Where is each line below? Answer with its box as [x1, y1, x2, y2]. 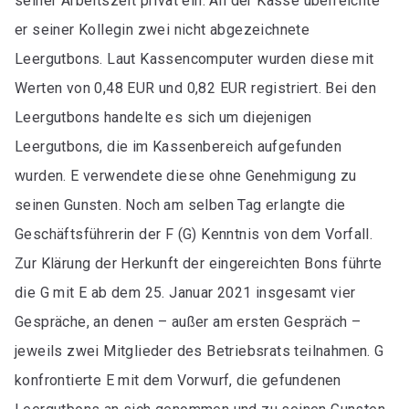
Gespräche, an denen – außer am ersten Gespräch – [15, 313, 362, 330]
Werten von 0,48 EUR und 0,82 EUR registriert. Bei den [15, 79, 377, 97]
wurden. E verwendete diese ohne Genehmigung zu [15, 167, 357, 184]
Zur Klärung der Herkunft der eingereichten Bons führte [15, 255, 383, 272]
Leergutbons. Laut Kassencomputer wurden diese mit [15, 50, 374, 68]
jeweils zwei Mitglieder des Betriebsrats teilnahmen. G [15, 342, 384, 360]
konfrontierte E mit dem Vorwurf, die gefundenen [15, 372, 341, 389]
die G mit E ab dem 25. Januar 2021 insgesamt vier [15, 284, 356, 301]
